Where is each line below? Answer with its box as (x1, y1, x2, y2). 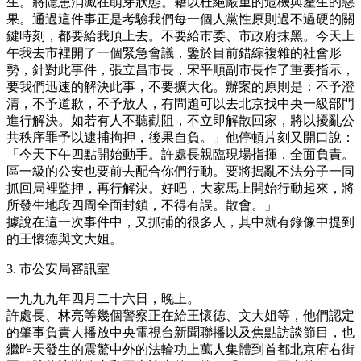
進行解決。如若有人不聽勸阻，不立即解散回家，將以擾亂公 (6, 113, 355, 127)
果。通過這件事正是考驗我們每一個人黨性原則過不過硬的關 (6, 11, 355, 26)
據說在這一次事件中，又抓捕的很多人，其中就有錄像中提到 (6, 214, 355, 229)
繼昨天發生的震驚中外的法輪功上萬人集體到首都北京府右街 (6, 342, 355, 356)
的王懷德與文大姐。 (6, 231, 122, 246)
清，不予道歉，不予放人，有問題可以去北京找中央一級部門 (6, 96, 355, 110)
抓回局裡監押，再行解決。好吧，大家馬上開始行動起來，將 (6, 180, 355, 195)
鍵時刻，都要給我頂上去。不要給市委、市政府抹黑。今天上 (6, 28, 355, 43)
